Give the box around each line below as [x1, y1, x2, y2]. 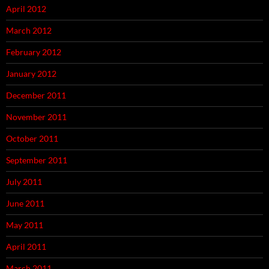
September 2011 [6, 155, 67, 166]
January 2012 [6, 68, 56, 79]
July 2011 [6, 177, 42, 187]
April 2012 [6, 4, 46, 14]
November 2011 [6, 112, 67, 122]
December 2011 [6, 90, 66, 101]
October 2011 [6, 133, 58, 144]
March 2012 [6, 25, 52, 36]
